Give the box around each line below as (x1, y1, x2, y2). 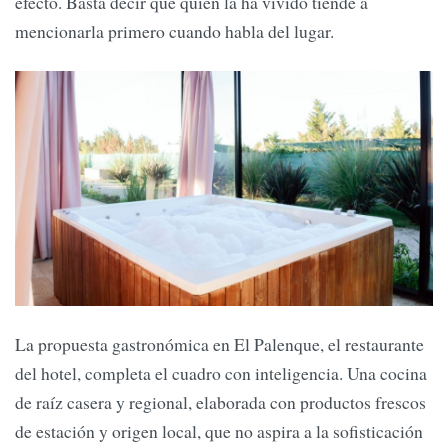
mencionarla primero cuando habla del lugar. (15, 19, 334, 44)
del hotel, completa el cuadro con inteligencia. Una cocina (15, 361, 427, 386)
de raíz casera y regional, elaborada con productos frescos (15, 390, 426, 415)
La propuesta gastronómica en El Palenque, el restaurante (15, 332, 424, 357)
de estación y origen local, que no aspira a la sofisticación (15, 419, 423, 444)
